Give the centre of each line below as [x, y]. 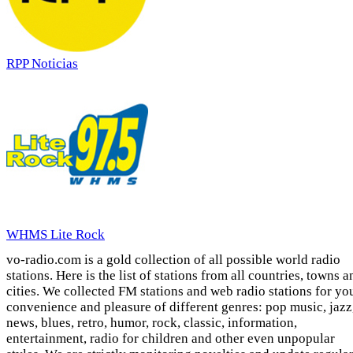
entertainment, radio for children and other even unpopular [171, 339]
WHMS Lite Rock [56, 235]
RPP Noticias [42, 64]
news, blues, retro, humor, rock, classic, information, [152, 323]
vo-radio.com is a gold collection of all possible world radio [173, 260]
